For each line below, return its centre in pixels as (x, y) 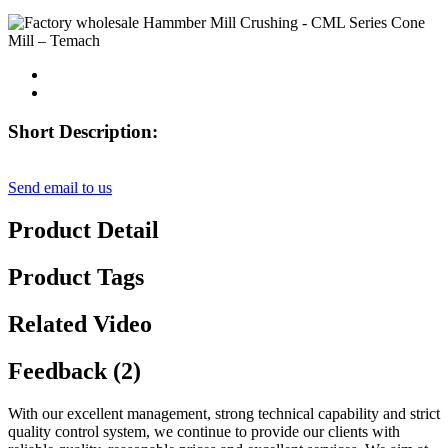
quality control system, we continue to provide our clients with (204, 431)
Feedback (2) (74, 371)
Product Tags (76, 277)
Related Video (80, 324)
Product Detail (83, 230)
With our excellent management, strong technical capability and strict (224, 413)
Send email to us (60, 188)
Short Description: (83, 131)
